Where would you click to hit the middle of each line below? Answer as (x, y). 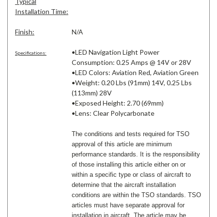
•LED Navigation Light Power (116, 52)
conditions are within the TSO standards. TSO (136, 195)
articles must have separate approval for (128, 205)
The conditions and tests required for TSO (131, 134)
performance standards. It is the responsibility (136, 155)
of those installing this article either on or (129, 165)
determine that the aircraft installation (124, 185)
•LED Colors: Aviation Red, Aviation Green (135, 73)
